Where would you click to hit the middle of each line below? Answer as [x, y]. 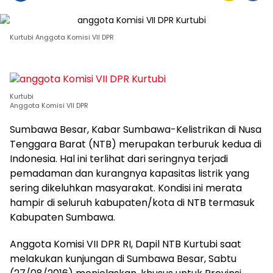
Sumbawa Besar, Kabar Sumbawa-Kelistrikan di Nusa [136, 129]
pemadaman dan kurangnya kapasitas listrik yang [129, 173]
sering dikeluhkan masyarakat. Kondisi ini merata [126, 188]
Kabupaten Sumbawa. [62, 217]
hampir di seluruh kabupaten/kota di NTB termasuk [132, 202]
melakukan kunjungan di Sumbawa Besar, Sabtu [123, 258]
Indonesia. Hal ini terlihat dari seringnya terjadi [119, 158]
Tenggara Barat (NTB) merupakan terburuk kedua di [136, 144]
